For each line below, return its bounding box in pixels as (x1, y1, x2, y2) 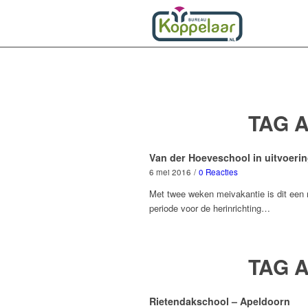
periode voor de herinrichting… (149, 201, 270, 214)
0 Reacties (199, 166, 238, 177)
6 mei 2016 (149, 166, 191, 177)
